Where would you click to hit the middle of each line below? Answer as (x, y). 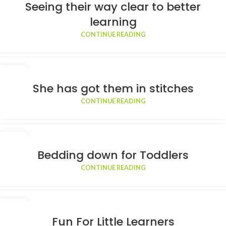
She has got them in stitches (113, 89)
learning (113, 22)
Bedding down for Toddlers (113, 155)
